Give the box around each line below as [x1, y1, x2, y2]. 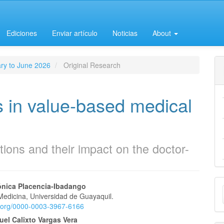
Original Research [61, 60, 120, 70]
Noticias [112, 28, 137, 38]
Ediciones [6, 28, 37, 38]
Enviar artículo [52, 28, 97, 38]
